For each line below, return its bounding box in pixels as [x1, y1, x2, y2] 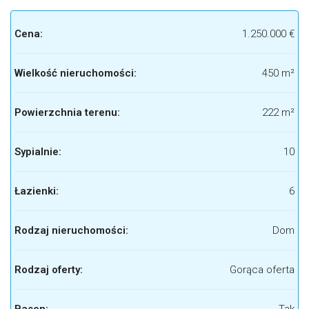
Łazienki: [14, 185, 59, 197]
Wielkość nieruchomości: [14, 67, 137, 79]
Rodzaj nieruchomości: [14, 224, 128, 237]
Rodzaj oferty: [14, 263, 83, 276]
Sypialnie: [14, 146, 61, 158]
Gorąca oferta [230, 263, 295, 276]
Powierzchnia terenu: [14, 106, 120, 119]
